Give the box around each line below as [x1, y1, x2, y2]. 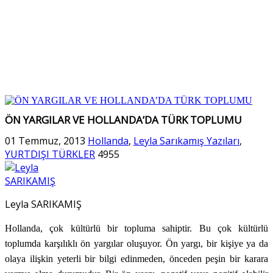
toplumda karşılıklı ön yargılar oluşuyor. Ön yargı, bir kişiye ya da [5, 238, 268, 249]
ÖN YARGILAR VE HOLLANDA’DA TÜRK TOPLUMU [5, 113, 242, 127]
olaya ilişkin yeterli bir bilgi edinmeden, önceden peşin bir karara [5, 253, 268, 264]
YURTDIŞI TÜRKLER [5, 147, 95, 161]
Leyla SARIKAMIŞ [5, 197, 82, 211]
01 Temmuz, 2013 [5, 133, 85, 147]
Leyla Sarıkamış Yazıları [133, 133, 239, 147]
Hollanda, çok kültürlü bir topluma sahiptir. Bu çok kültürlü [5, 222, 268, 233]
